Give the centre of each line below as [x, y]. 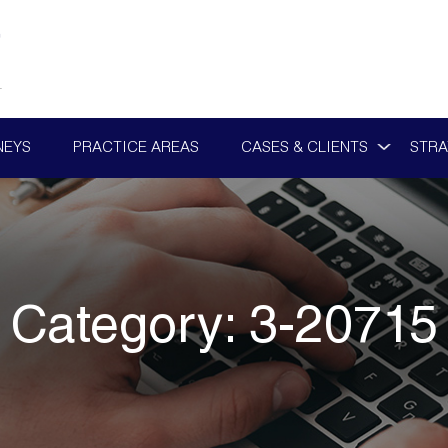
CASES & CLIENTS [304, 148]
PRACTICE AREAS [135, 148]
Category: [129, 330]
